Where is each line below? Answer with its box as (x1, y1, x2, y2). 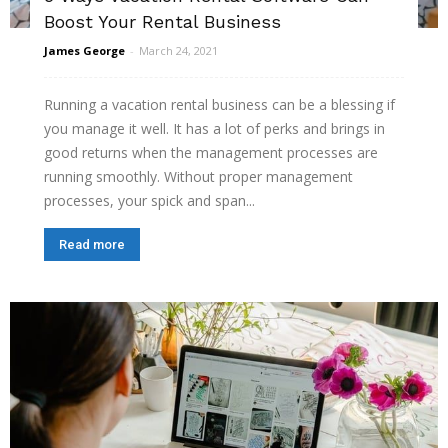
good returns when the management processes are (44, 142, 378, 162)
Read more (59, 236, 125, 252)
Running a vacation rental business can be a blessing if (44, 94, 395, 114)
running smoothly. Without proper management (44, 166, 353, 186)
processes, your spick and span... (44, 190, 255, 210)
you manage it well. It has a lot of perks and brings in (44, 118, 385, 138)
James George (44, 42, 125, 58)
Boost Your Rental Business (44, 10, 281, 32)
